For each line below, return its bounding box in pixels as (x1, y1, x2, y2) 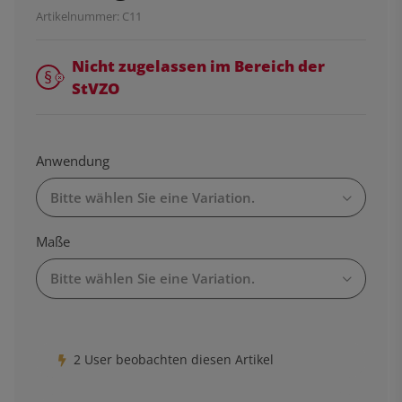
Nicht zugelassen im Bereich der (72, 55, 325, 76)
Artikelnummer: (36, 7, 122, 24)
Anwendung (36, 151, 113, 170)
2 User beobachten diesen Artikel (74, 350, 274, 368)
